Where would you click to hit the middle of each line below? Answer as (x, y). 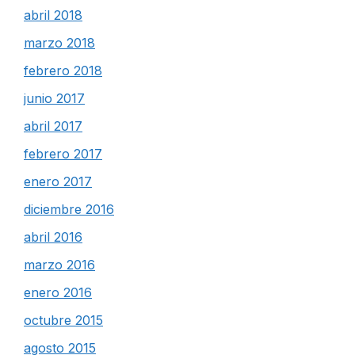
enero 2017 (58, 181)
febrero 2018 (63, 71)
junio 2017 (54, 98)
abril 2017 (53, 126)
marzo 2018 (59, 43)
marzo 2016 (59, 265)
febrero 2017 (63, 154)
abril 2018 (53, 15)
